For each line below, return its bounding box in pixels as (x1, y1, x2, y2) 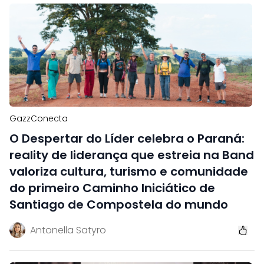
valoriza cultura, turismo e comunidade (9, 163, 248, 180)
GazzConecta (9, 113, 68, 124)
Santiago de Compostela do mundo (9, 196, 228, 213)
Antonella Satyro (30, 223, 106, 237)
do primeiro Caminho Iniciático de (9, 180, 215, 196)
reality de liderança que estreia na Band (9, 147, 254, 163)
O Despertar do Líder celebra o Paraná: (9, 130, 245, 147)
